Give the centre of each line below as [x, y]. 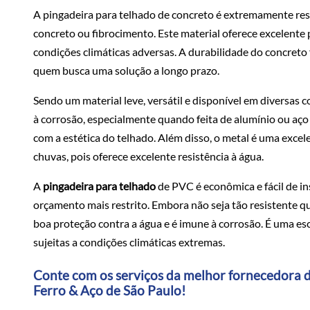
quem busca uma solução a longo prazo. [126, 70]
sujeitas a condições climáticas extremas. [129, 241]
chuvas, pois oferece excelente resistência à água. [148, 156]
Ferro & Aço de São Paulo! [110, 290]
